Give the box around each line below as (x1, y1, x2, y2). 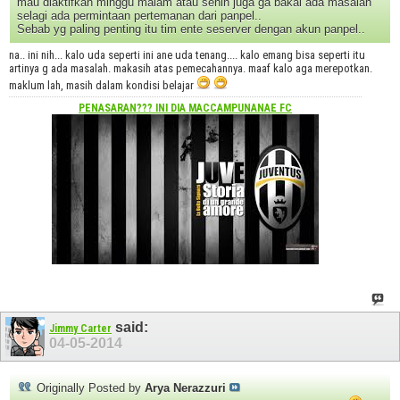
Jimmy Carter (49, 322, 112, 336)
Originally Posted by (33, 381, 145, 396)
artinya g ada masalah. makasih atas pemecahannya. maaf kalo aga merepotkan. (9, 62, 372, 76)
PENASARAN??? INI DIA (79, 102, 189, 115)
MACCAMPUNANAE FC (188, 102, 293, 115)
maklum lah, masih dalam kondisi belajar (9, 79, 196, 93)
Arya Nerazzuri (145, 381, 226, 396)
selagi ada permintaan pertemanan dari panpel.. (17, 9, 262, 23)
